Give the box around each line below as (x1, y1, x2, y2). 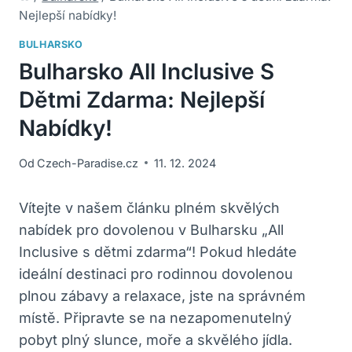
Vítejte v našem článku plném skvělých (19, 199, 280, 216)
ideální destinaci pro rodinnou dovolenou (19, 265, 293, 282)
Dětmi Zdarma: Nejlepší (19, 86, 265, 114)
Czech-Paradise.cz (37, 156, 139, 170)
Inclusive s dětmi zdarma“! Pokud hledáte (19, 243, 297, 260)
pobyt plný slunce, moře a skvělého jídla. (19, 331, 292, 348)
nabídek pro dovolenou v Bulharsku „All (19, 221, 284, 238)
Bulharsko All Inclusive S (19, 58, 274, 86)
